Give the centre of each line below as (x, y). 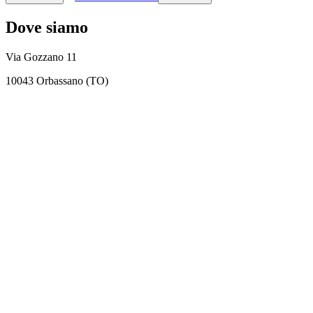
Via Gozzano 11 (41, 57)
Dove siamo (47, 27)
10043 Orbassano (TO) (57, 80)
